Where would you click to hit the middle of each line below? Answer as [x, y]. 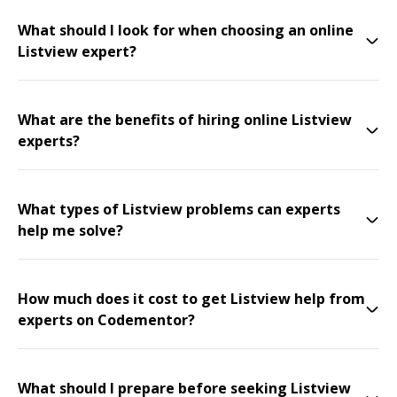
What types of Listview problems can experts [179, 209]
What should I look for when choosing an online [186, 30]
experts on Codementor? [106, 320]
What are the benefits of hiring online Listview [185, 120]
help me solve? [70, 230]
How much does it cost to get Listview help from [191, 299]
